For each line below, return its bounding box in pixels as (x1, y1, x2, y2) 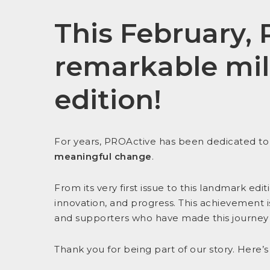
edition (54, 83, 154, 116)
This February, (54, 16, 259, 49)
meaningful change (54, 151, 152, 162)
